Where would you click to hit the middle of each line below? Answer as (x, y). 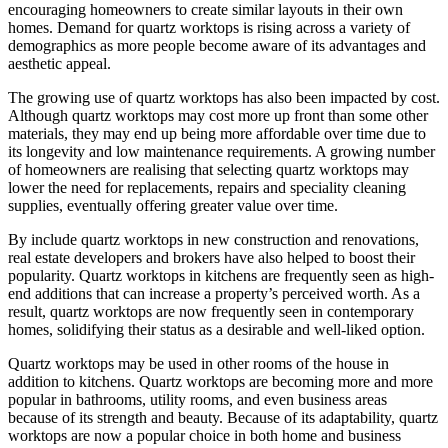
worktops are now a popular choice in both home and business (204, 435)
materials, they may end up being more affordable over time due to (217, 133)
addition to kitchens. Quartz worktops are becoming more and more (220, 381)
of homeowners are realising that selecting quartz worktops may (208, 169)
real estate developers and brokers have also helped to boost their (211, 257)
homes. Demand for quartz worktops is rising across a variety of (209, 27)
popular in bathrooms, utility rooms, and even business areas (197, 399)
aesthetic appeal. (59, 63)
